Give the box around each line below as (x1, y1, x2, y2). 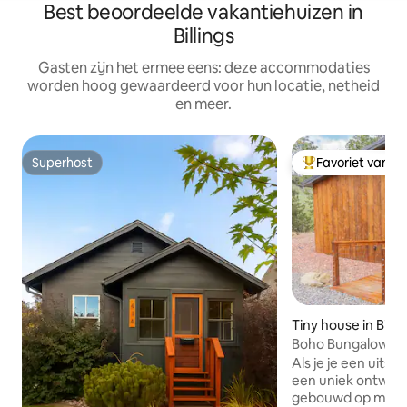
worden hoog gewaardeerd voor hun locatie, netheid (27, 76, 380, 96)
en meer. (175, 94, 232, 114)
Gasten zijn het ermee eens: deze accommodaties (37, 58, 370, 78)
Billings (173, 23, 234, 50)
